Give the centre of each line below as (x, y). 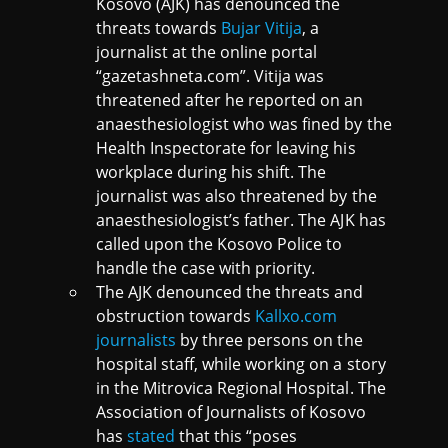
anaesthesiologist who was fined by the (244, 124)
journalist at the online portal (207, 52)
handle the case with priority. (206, 268)
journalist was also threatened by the (236, 196)
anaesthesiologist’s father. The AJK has (241, 220)
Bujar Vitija (262, 28)
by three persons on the (269, 340)
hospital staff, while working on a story (241, 364)
